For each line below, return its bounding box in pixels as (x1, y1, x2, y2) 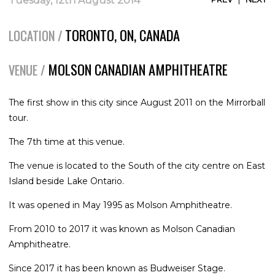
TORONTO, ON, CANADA (65, 24, 180, 45)
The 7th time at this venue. (9, 136, 125, 147)
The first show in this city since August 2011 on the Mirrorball (9, 96, 265, 108)
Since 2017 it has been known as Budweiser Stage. (9, 262, 225, 274)
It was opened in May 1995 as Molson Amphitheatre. (9, 199, 232, 211)
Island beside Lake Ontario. (9, 175, 124, 187)
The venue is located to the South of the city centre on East (9, 160, 265, 171)
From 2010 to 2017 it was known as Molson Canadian (9, 223, 235, 234)
